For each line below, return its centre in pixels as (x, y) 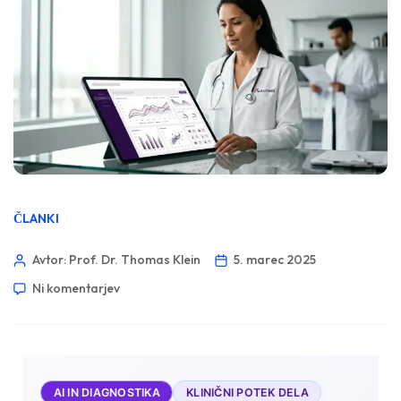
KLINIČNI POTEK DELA (247, 392)
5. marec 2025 (275, 259)
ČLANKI (36, 218)
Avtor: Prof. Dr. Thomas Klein (116, 259)
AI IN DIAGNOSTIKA (107, 392)
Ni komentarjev (76, 288)
